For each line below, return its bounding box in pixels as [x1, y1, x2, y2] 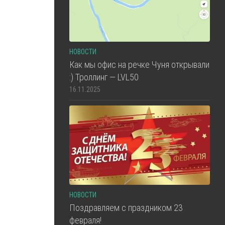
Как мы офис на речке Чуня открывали [69, 59, 209, 70]
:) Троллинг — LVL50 [69, 72, 139, 83]
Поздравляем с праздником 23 [69, 202, 183, 213]
